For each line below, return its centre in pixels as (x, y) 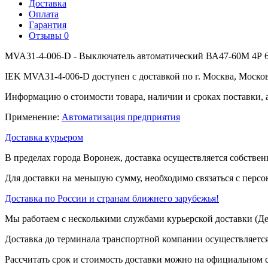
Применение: (33, 117)
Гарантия (48, 25)
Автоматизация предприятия (121, 117)
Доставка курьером (44, 137)
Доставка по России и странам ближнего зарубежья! (112, 198)
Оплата (44, 14)
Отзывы (46, 35)
